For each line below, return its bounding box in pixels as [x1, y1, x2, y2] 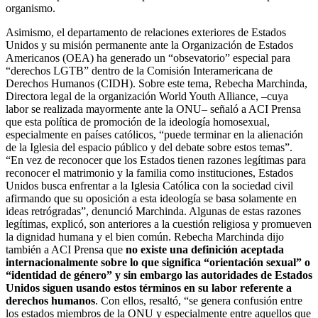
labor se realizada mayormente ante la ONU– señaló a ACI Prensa [6, 102, 301, 115]
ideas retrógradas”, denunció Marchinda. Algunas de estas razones [6, 204, 301, 217]
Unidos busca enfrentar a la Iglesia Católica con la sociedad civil [6, 179, 293, 192]
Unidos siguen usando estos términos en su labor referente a [6, 281, 292, 294]
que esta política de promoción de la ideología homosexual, [6, 115, 270, 128]
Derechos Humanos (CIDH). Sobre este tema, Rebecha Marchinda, [6, 77, 307, 89]
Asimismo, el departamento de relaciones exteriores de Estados [6, 26, 286, 38]
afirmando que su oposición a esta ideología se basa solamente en [6, 192, 297, 204]
